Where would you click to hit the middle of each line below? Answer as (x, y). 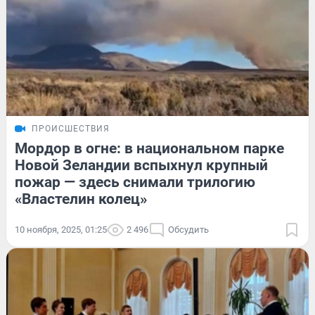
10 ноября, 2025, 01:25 (61, 230)
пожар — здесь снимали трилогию (135, 182)
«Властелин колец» (81, 199)
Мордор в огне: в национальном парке (149, 149)
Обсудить (188, 230)
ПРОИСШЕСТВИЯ (71, 129)
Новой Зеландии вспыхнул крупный (141, 166)
